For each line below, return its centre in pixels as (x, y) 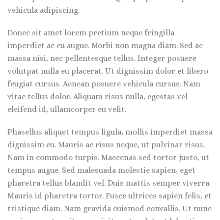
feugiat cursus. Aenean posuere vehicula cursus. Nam (104, 84)
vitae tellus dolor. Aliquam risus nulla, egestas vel (97, 96)
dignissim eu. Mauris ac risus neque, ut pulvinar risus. (106, 145)
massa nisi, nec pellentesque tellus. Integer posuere (102, 58)
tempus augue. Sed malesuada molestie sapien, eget (101, 170)
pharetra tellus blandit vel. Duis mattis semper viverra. (109, 183)
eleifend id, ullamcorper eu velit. (67, 109)
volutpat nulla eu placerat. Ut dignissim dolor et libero (108, 71)
